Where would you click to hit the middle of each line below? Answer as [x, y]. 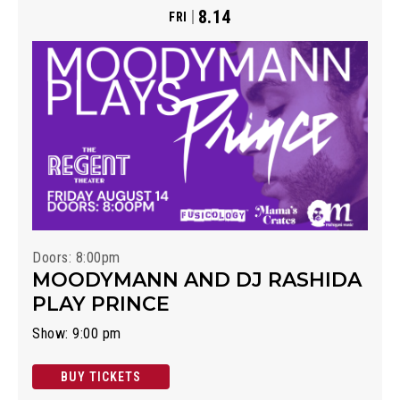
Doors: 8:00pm [76, 257]
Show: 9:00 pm [77, 333]
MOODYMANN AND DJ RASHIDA [197, 279]
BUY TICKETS [101, 376]
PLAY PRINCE [101, 304]
